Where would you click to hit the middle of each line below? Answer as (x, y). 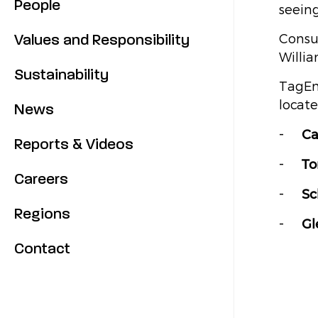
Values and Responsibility (102, 40)
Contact (42, 249)
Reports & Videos (74, 144)
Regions (42, 214)
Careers (41, 179)
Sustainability (61, 75)
